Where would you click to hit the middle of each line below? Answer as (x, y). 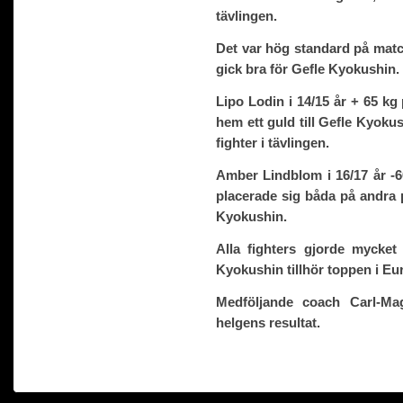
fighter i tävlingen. (273, 142)
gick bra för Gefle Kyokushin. (308, 68)
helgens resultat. (268, 322)
